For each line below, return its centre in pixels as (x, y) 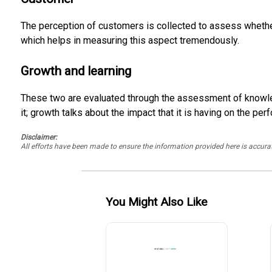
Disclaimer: (39, 137)
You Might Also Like (157, 202)
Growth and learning (76, 71)
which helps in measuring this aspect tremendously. (130, 41)
